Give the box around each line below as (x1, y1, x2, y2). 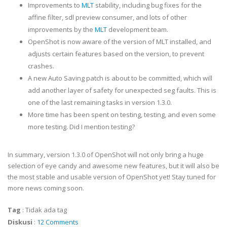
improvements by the (28, 25, 95, 34)
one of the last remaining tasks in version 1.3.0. (28, 98, 172, 107)
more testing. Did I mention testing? (28, 122, 135, 131)
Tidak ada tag (25, 205, 67, 214)
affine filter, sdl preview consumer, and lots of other (28, 13, 187, 22)
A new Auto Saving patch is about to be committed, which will (28, 73, 212, 83)
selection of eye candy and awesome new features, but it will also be (8, 161, 219, 170)
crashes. (28, 61, 54, 70)
